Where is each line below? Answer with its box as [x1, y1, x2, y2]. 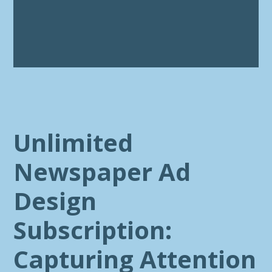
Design [13, 184, 97, 217]
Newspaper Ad [13, 155, 191, 188]
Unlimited [13, 126, 134, 159]
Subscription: [13, 213, 172, 246]
